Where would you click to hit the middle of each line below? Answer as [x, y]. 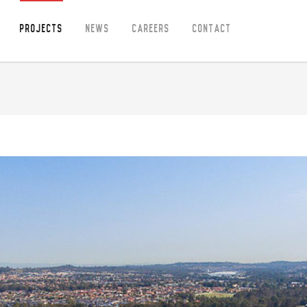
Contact [212, 29]
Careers [151, 29]
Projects [41, 29]
